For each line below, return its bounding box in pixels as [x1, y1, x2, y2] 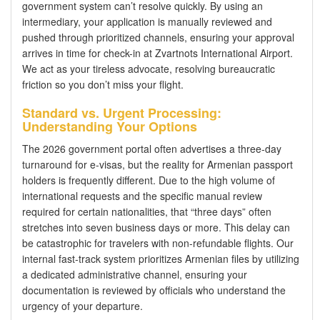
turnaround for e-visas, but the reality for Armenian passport [22, 156, 293, 171]
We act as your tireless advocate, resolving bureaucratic [22, 61, 275, 76]
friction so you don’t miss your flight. [22, 76, 184, 91]
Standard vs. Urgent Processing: [22, 103, 221, 122]
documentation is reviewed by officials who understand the [22, 282, 286, 297]
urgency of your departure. [22, 298, 143, 313]
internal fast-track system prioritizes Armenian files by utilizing [22, 251, 299, 266]
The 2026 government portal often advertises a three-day [22, 141, 281, 156]
